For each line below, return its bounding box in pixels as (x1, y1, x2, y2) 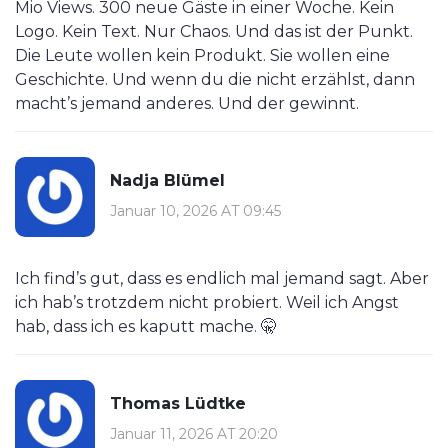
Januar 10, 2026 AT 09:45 (110, 201, 281, 220)
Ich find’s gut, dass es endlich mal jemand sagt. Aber (15, 269, 429, 289)
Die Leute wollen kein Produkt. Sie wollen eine (15, 46, 390, 66)
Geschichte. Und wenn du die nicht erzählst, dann (15, 70, 415, 90)
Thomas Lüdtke (110, 393, 246, 413)
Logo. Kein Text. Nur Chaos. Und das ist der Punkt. (15, 22, 413, 42)
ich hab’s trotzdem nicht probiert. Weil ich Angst (15, 293, 399, 313)
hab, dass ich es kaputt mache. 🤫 (15, 317, 277, 337)
